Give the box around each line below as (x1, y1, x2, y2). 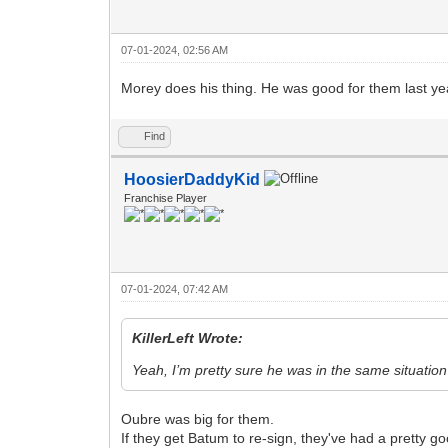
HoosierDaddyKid (124, 170, 261, 188)
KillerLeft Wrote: (132, 329, 244, 346)
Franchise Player (124, 191, 208, 204)
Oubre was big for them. (121, 410, 275, 427)
